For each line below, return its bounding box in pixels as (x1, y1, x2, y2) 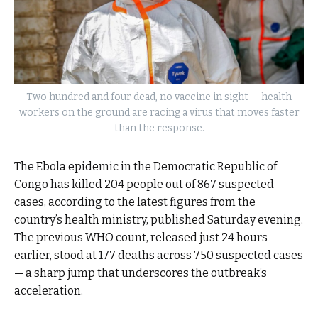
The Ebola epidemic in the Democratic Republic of (14, 160, 277, 174)
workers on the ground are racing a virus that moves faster (18, 106, 300, 119)
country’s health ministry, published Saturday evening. (14, 213, 303, 227)
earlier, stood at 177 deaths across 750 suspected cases (14, 248, 303, 263)
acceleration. (14, 284, 83, 298)
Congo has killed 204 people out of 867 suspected (14, 177, 274, 192)
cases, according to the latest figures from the (14, 195, 256, 209)
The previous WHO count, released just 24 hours (14, 231, 268, 245)
